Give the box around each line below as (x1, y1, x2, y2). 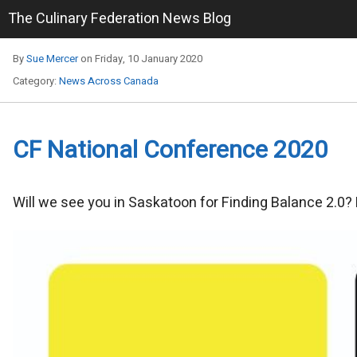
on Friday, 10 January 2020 (78, 51, 202, 66)
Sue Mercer (26, 51, 78, 66)
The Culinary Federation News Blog (8, 8, 231, 29)
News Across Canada (59, 73, 159, 88)
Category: (13, 73, 59, 88)
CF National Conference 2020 (13, 133, 328, 169)
